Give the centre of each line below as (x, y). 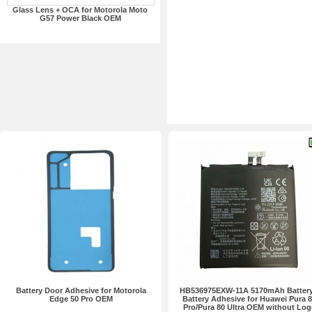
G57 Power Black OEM (80, 18)
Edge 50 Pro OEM (81, 299)
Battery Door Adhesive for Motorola (81, 290)
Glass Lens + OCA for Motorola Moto (80, 10)
